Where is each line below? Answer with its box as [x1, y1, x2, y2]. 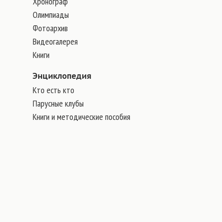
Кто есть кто [33, 84, 74, 96]
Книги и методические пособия [33, 111, 130, 122]
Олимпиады [33, 9, 69, 20]
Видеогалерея [33, 36, 78, 47]
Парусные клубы [33, 98, 84, 109]
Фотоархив [33, 22, 68, 34]
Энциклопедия [33, 71, 91, 81]
